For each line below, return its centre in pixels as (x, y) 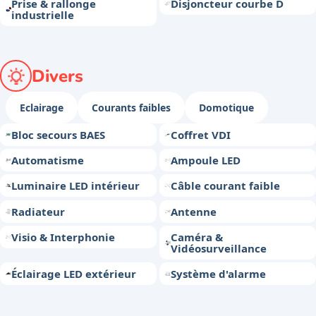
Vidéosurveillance (219, 248)
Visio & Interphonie (63, 237)
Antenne (194, 211)
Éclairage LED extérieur (74, 273)
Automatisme (48, 160)
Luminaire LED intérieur (75, 186)
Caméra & (197, 237)
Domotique (226, 108)
